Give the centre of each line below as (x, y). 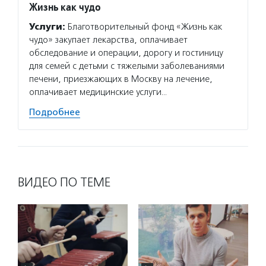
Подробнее (55, 112)
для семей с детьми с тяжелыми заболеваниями (127, 66)
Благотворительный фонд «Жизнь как (144, 27)
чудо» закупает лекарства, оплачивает (108, 40)
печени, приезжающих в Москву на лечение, (121, 79)
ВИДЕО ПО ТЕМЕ (64, 182)
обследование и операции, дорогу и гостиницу (126, 53)
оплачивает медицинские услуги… (98, 92)
